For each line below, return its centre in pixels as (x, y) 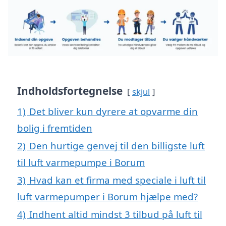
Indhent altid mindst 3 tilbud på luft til (116, 214)
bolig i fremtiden (55, 128)
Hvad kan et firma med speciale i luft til (118, 180)
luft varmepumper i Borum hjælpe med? (107, 197)
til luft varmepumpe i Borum (81, 162)
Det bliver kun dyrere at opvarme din (114, 111)
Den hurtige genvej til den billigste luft (117, 146)
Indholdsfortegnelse (70, 91)
